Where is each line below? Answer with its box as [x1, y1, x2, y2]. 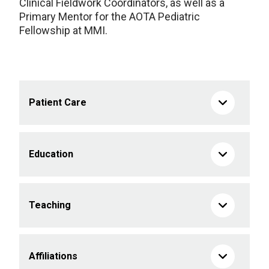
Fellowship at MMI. [19, 24, 107, 37]
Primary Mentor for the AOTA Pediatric [19, 10, 200, 23]
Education [29, 148, 73, 160]
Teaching [29, 199, 71, 211]
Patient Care [29, 97, 86, 108]
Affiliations [29, 250, 77, 262]
